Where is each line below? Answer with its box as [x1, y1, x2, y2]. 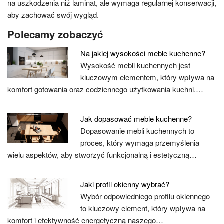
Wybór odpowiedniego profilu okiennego [80, 191, 210, 201]
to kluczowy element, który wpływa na [80, 203, 206, 213]
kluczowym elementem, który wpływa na [80, 72, 215, 82]
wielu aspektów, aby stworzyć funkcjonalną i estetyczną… [7, 149, 197, 160]
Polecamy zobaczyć [7, 27, 103, 41]
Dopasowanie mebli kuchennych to [80, 125, 195, 136]
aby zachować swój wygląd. [7, 9, 99, 20]
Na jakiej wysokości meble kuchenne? [80, 48, 206, 58]
